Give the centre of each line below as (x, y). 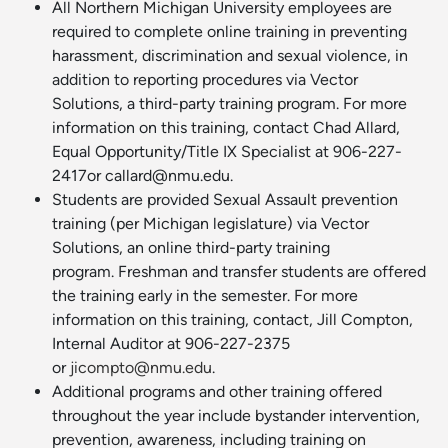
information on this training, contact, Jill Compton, (232, 320)
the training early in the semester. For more (205, 296)
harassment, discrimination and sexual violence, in (230, 56)
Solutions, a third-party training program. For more (229, 104)
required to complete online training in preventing (229, 32)
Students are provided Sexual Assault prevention (225, 200)
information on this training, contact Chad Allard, (226, 128)
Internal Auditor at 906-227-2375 (171, 344)
